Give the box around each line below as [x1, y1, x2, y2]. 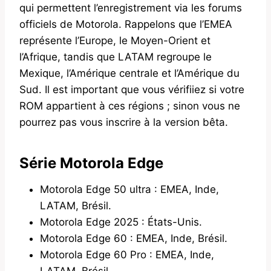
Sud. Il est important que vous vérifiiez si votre [19, 83, 244, 96]
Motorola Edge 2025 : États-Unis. [40, 215, 202, 228]
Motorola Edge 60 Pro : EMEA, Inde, [40, 248, 214, 261]
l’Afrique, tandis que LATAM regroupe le [19, 50, 212, 63]
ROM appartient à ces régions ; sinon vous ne [19, 99, 240, 112]
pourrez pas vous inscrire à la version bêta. [19, 116, 228, 128]
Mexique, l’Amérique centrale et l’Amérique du [19, 67, 240, 79]
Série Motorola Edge [19, 154, 163, 172]
